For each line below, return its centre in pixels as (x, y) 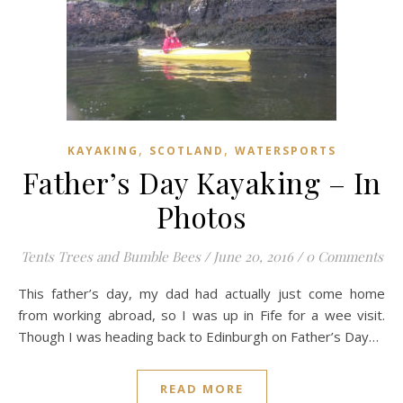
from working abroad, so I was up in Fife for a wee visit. (201, 315)
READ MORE (201, 389)
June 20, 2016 (253, 256)
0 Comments (344, 256)
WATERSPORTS (285, 151)
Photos (201, 216)
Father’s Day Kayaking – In (201, 182)
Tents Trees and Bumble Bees (110, 256)
